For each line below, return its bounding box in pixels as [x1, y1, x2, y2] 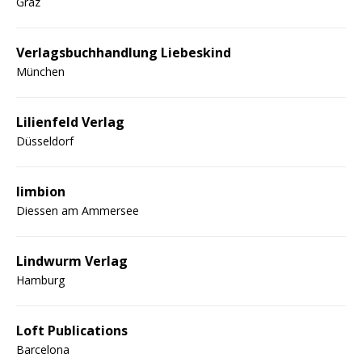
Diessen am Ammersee [16, 202, 139, 218]
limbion [16, 182, 65, 200]
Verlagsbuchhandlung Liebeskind [16, 43, 231, 61]
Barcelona [16, 341, 69, 357]
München [16, 63, 65, 79]
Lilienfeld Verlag [16, 112, 124, 131]
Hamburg [16, 271, 65, 288]
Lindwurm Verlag [16, 251, 128, 270]
